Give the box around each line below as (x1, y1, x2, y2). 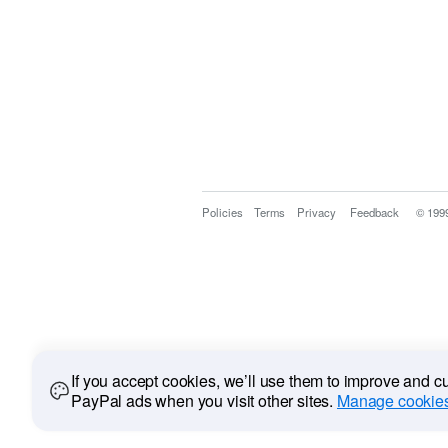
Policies (202, 204, 243, 221)
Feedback (350, 204, 400, 221)
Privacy (296, 204, 336, 221)
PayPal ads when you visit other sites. (71, 389, 337, 412)
